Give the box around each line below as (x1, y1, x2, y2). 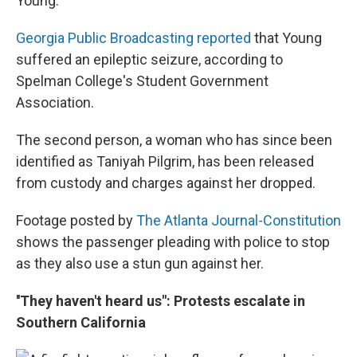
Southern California (16, 313, 146, 331)
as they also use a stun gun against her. (16, 254, 264, 272)
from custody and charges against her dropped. (16, 174, 316, 191)
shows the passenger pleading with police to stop (16, 233, 330, 250)
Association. (16, 93, 94, 111)
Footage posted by (16, 211, 136, 229)
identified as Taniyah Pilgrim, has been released (16, 152, 314, 170)
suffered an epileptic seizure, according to (16, 50, 283, 68)
